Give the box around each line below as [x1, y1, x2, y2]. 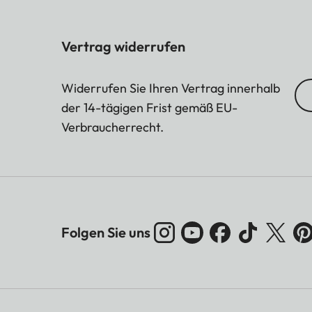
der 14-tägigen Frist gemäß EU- [61, 100, 237, 116]
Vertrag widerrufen [61, 38, 185, 56]
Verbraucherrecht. [61, 119, 164, 136]
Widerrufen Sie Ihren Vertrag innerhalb [61, 80, 280, 97]
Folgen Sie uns [61, 224, 150, 242]
